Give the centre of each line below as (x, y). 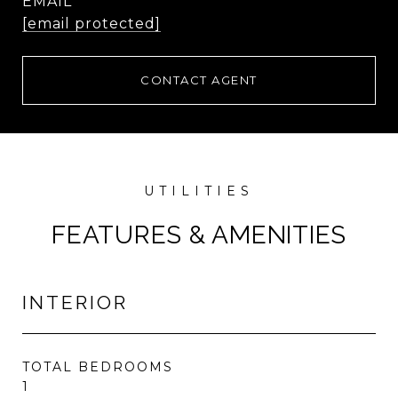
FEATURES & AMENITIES (199, 235)
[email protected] (92, 24)
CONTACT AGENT (199, 80)
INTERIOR (75, 302)
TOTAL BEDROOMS (98, 367)
